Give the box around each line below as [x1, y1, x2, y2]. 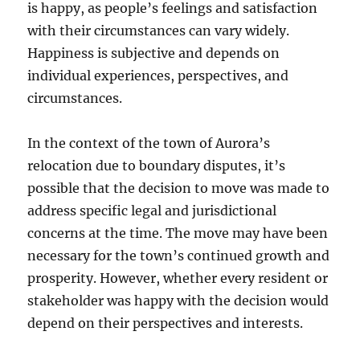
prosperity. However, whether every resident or [27, 270, 329, 287]
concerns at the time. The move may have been [27, 225, 329, 242]
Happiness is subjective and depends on [27, 45, 280, 62]
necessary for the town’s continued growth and [27, 247, 330, 264]
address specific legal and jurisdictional [27, 202, 277, 219]
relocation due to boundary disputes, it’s [27, 157, 286, 174]
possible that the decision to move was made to [27, 180, 330, 197]
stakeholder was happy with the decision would [27, 292, 329, 309]
